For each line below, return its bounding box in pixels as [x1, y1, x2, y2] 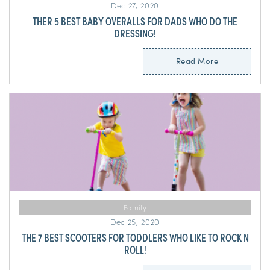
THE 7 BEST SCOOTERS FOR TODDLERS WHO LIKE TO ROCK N [21, 230, 249, 245]
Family [124, 202, 146, 213]
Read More [175, 55, 219, 67]
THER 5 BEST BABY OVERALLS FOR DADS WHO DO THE [33, 13, 237, 29]
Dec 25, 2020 [110, 216, 160, 228]
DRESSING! [114, 25, 156, 41]
